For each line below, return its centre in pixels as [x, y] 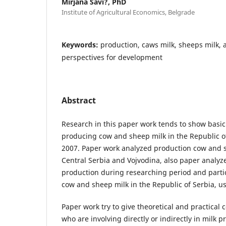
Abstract [79, 100]
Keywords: [81, 44]
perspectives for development [112, 57]
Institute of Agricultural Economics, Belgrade [128, 12]
